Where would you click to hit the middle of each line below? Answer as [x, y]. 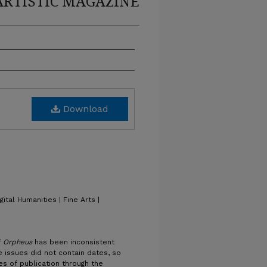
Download [84, 109]
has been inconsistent [74, 242]
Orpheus [19, 242]
